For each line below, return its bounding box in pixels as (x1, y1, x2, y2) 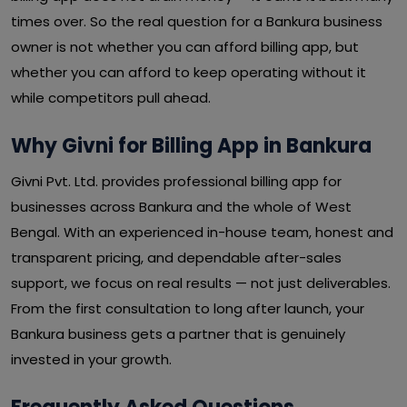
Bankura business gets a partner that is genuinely (11, 324, 345, 343)
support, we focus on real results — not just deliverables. (11, 273, 391, 293)
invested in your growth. (11, 350, 172, 369)
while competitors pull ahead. (11, 88, 211, 107)
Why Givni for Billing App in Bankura (11, 132, 372, 160)
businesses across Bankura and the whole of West (11, 197, 352, 216)
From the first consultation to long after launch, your (11, 299, 364, 318)
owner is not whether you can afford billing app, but (11, 37, 359, 56)
